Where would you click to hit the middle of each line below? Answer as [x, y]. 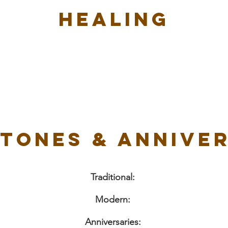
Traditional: [113, 177]
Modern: [113, 199]
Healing [114, 19]
